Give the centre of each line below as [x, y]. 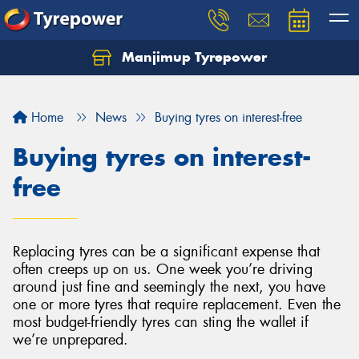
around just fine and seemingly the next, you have [169, 287]
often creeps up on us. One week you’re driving [163, 269]
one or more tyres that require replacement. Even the [177, 305]
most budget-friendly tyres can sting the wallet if [161, 322]
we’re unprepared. [71, 340]
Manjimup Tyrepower [192, 57]
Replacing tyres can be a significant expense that [166, 252]
